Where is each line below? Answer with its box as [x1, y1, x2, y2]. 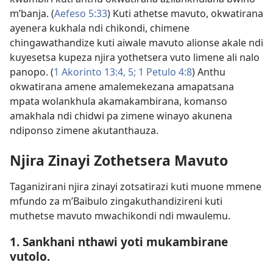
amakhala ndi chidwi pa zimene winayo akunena [10, 108, 232, 122]
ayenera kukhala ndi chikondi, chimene [10, 21, 190, 35]
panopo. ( [10, 65, 54, 79]
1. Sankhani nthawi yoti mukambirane [10, 233, 228, 250]
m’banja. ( [10, 6, 54, 20]
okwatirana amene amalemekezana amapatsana [10, 79, 234, 93]
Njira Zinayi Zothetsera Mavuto [10, 150, 228, 170]
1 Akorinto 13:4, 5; [54, 65, 136, 79]
